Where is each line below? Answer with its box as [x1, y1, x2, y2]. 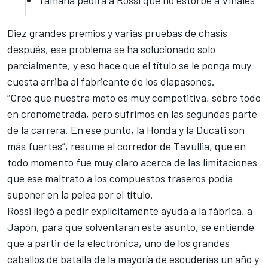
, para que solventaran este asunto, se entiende [36, 220, 254, 233]
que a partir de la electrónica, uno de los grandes [7, 236, 230, 249]
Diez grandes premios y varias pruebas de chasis [7, 26, 227, 39]
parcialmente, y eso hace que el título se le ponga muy [7, 58, 251, 72]
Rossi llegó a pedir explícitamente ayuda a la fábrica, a [7, 203, 252, 217]
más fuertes [7, 139, 62, 153]
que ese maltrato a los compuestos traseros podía [7, 171, 233, 185]
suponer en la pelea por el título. [7, 187, 153, 201]
